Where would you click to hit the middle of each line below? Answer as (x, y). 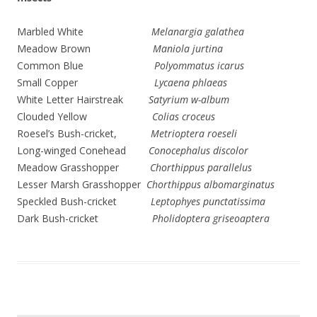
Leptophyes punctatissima (208, 202)
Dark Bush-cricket (85, 219)
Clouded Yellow (85, 117)
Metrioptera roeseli (194, 134)
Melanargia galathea (198, 32)
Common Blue (86, 66)
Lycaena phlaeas (191, 83)
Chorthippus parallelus (201, 168)
